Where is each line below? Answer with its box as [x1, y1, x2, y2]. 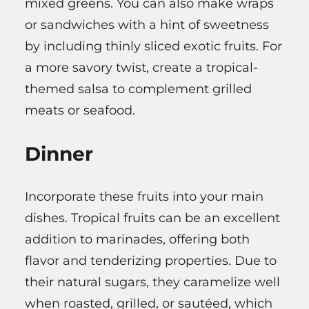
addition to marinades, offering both [25, 232, 250, 248]
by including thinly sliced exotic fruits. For [25, 39, 282, 54]
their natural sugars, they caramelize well [25, 275, 280, 290]
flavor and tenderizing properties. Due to [25, 253, 277, 269]
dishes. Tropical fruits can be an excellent [25, 210, 280, 226]
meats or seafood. [25, 103, 135, 119]
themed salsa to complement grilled [25, 81, 252, 97]
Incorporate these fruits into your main [25, 189, 263, 205]
